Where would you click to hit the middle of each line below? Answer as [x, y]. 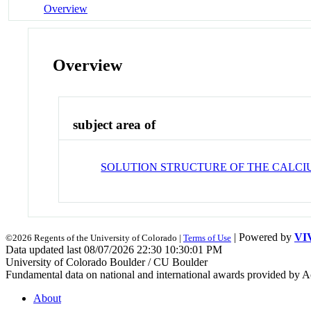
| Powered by [263, 237]
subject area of [115, 125]
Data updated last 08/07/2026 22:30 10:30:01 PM [114, 249]
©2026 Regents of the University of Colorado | [94, 237]
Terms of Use [207, 237]
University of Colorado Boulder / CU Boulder [107, 262]
